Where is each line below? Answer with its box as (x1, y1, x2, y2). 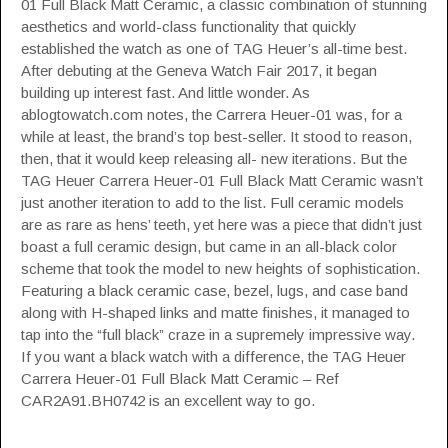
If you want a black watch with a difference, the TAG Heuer (21, 348, 406, 365)
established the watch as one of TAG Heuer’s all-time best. (21, 40, 407, 57)
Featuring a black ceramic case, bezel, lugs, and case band (21, 282, 408, 299)
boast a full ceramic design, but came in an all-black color (21, 238, 397, 255)
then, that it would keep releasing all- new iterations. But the (21, 150, 407, 167)
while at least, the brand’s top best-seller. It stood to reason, (21, 128, 412, 145)
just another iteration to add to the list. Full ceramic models (21, 194, 404, 211)
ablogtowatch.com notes (21, 106, 184, 123)
